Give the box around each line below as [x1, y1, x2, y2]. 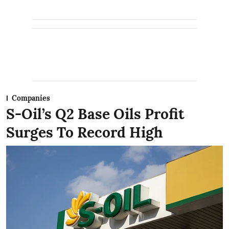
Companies [12, 94, 50, 103]
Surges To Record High [6, 123, 163, 142]
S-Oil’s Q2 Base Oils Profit [6, 105, 185, 124]
